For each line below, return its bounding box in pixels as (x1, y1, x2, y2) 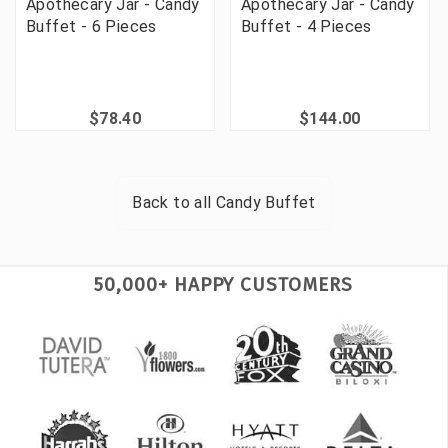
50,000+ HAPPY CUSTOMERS (94, 272, 353, 296)
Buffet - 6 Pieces (26, 16, 157, 36)
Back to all (132, 192, 216, 212)
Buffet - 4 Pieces (241, 16, 372, 36)
